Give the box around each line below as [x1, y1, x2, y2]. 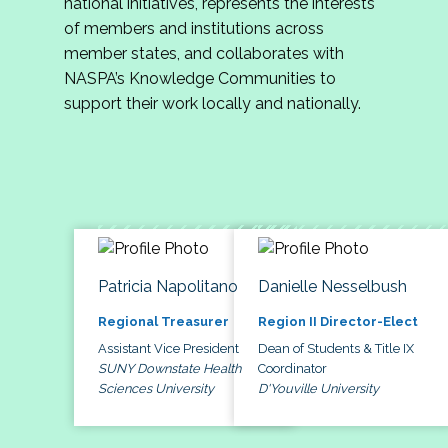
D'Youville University [258, 380, 379, 396]
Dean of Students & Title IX [258, 340, 414, 356]
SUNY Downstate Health [98, 360, 241, 376]
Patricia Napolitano [98, 276, 238, 296]
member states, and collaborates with [64, 44, 344, 64]
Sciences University [98, 380, 214, 396]
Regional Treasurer [98, 313, 229, 329]
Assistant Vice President [98, 340, 239, 356]
